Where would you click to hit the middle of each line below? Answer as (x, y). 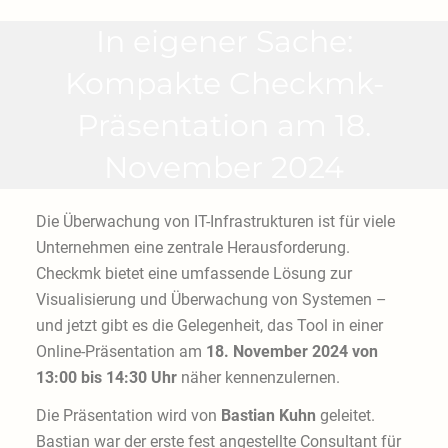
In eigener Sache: (224, 42)
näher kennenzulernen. (258, 378)
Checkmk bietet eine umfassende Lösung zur (193, 274)
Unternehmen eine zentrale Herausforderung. (192, 248)
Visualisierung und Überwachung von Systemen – (211, 300)
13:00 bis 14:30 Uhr (106, 378)
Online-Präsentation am (120, 352)
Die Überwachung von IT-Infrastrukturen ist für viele (215, 222)
